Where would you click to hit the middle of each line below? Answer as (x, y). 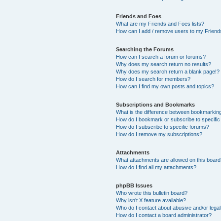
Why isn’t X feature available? (151, 200)
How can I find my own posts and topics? (165, 86)
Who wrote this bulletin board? (152, 193)
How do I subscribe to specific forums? (163, 127)
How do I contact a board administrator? (164, 215)
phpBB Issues (134, 185)
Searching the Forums (145, 49)
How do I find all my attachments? (156, 167)
